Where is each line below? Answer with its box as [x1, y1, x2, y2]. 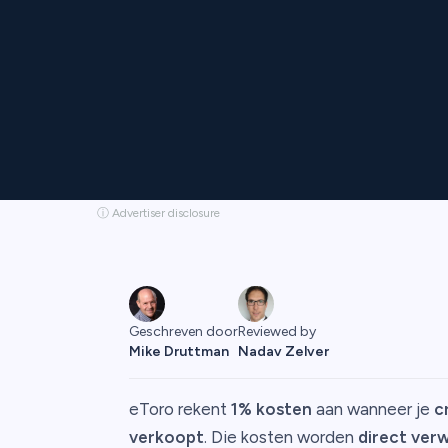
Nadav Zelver [237, 343, 329, 361]
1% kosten [230, 399, 312, 420]
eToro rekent [128, 399, 231, 420]
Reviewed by [237, 323, 316, 341]
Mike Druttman [128, 342, 229, 360]
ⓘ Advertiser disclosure [96, 205, 220, 220]
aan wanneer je [311, 399, 434, 420]
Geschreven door [128, 322, 238, 340]
